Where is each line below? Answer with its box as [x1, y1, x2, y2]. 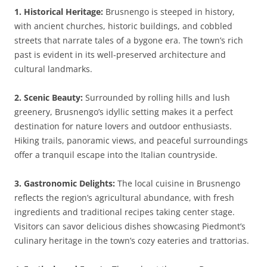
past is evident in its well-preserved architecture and [14, 49, 226, 60]
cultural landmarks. [14, 63, 92, 74]
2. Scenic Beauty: [14, 92, 83, 103]
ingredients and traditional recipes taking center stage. [14, 206, 235, 218]
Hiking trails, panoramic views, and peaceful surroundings [14, 135, 248, 146]
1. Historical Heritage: [14, 6, 103, 17]
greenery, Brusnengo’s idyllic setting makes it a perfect [14, 106, 233, 117]
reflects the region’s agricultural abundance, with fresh [14, 192, 234, 203]
